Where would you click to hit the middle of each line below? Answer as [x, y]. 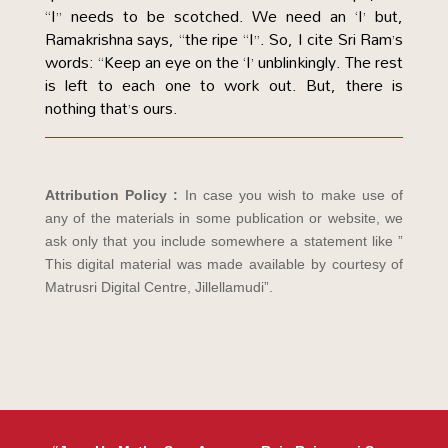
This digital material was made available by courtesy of [224, 264]
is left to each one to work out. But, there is [224, 85]
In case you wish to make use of [294, 195]
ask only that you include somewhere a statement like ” [224, 241]
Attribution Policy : [114, 195]
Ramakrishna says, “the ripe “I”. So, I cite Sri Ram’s [224, 39]
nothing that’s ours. [111, 108]
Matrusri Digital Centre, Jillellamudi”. [158, 287]
